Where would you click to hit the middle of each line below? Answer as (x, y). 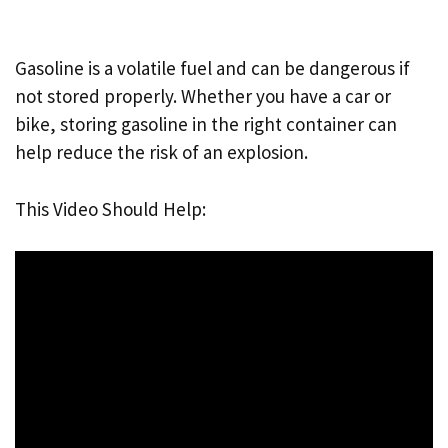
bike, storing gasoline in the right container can (206, 124)
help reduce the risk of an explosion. (161, 152)
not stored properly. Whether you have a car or (203, 96)
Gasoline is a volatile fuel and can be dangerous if (212, 68)
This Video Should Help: (110, 208)
